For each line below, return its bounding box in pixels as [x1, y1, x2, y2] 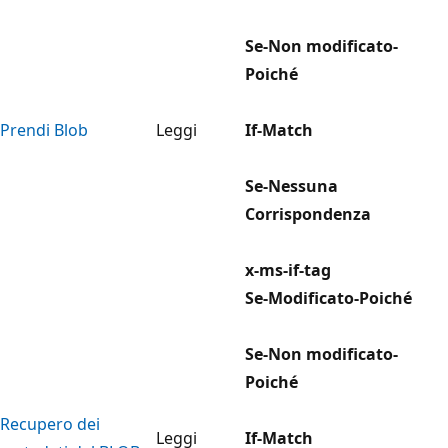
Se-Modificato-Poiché [245, 286, 412, 309]
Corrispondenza [245, 202, 371, 225]
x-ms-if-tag [245, 258, 331, 281]
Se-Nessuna [245, 174, 338, 197]
